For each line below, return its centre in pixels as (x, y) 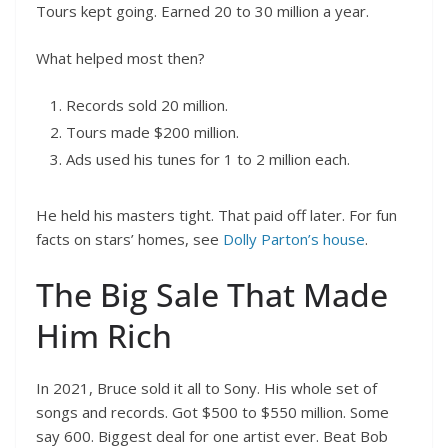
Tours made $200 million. (152, 132)
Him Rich (104, 335)
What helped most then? (120, 57)
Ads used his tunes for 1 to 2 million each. (208, 159)
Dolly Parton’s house (292, 239)
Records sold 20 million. (147, 105)
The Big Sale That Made (212, 294)
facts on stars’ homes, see (127, 239)
